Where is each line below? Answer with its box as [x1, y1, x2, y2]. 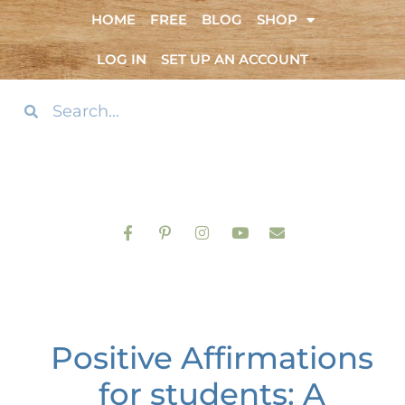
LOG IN [97, 51, 146, 68]
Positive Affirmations [50, 339, 373, 378]
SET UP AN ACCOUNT [161, 51, 308, 68]
